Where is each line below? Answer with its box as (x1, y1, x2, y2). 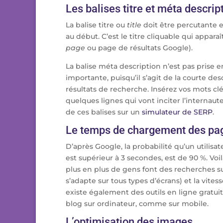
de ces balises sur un (66, 108, 142, 116)
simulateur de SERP (142, 108, 213, 116)
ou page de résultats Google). (85, 43, 193, 52)
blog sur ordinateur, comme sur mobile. (66, 199, 209, 208)
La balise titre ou (66, 20, 127, 29)
